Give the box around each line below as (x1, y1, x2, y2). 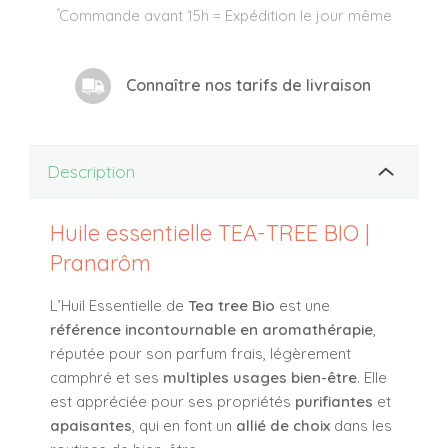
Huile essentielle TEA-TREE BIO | (50, 218, 370, 247)
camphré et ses (50, 367, 163, 387)
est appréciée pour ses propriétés (50, 391, 295, 411)
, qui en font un (132, 415, 236, 435)
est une (279, 295, 330, 315)
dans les (330, 415, 392, 435)
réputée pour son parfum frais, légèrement (50, 343, 351, 363)
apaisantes (50, 415, 132, 435)
